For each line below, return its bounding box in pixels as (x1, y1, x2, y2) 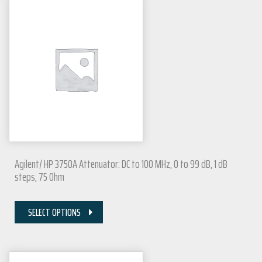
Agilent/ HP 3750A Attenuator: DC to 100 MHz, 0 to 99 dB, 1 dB (15, 154, 227, 174)
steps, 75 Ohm (15, 167, 64, 187)
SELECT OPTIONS (28, 204, 81, 221)
